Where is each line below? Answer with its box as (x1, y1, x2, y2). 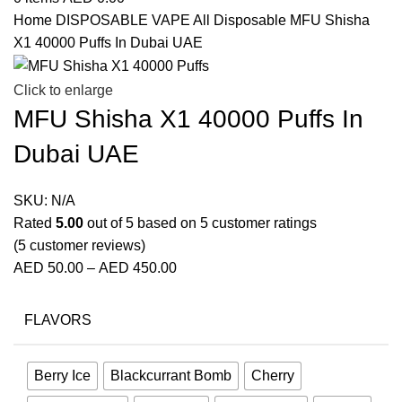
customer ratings (208, 214, 317, 231)
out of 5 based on (83, 214, 200, 231)
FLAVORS (24, 312, 92, 328)
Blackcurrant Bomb (110, 368, 232, 384)
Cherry (251, 368, 294, 384)
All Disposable (193, 13, 290, 29)
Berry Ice (34, 368, 91, 384)
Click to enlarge (13, 82, 113, 98)
